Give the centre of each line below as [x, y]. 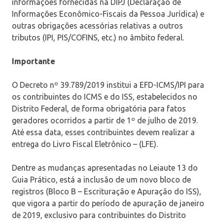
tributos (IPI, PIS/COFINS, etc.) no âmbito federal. [98, 37]
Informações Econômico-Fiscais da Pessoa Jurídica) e [108, 14]
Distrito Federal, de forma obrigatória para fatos [99, 108]
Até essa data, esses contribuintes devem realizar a [103, 132]
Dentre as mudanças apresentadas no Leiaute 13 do [105, 167]
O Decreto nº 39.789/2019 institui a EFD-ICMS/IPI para [108, 85]
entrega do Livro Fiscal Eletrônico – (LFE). [85, 144]
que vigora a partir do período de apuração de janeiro [108, 203]
